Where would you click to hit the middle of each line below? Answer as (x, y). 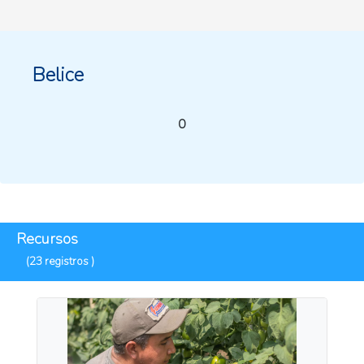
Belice (58, 75)
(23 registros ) (60, 262)
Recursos (47, 239)
